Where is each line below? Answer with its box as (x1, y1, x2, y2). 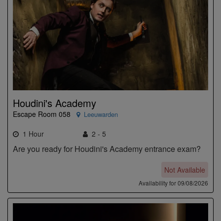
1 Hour (19, 129, 44, 139)
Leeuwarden (84, 110, 118, 119)
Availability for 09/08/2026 (139, 179, 208, 187)
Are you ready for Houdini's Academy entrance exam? (13, 143, 201, 155)
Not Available (164, 165, 205, 175)
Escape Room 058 (13, 109, 71, 119)
